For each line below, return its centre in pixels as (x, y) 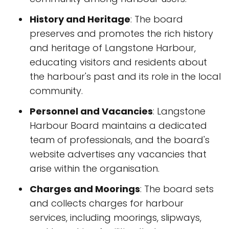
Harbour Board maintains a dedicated (118, 125)
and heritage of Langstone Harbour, (113, 48)
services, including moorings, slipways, (116, 217)
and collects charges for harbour (107, 203)
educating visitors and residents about (118, 62)
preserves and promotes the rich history (121, 33)
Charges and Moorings (85, 189)
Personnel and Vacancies (91, 111)
